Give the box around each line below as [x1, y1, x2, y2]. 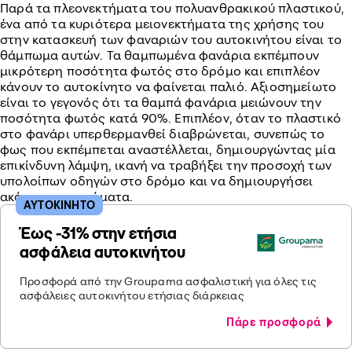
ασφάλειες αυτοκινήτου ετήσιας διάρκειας [20, 288, 244, 302]
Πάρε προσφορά [226, 315, 327, 328]
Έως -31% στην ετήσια [20, 224, 178, 242]
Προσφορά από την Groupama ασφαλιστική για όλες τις [20, 274, 317, 288]
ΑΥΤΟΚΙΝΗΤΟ [24, 198, 95, 211]
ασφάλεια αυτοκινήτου [20, 243, 186, 261]
